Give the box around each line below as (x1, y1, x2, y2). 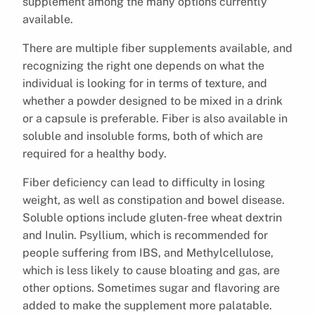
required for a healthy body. (22, 146, 167, 160)
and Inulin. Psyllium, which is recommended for (22, 228, 268, 242)
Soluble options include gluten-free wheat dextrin (22, 210, 282, 224)
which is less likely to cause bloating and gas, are (22, 263, 280, 277)
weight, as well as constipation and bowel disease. (22, 193, 285, 207)
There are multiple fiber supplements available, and (22, 41, 292, 55)
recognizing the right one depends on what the (22, 58, 264, 72)
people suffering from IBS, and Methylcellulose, (22, 245, 274, 259)
